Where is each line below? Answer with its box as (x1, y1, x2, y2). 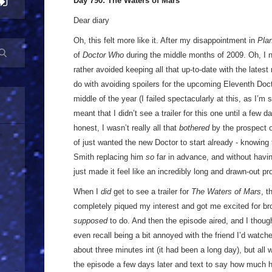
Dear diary (73, 16, 109, 25)
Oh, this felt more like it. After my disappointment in (73, 36, 257, 45)
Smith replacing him (73, 152, 146, 161)
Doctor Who (83, 50, 124, 59)
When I (73, 187, 101, 196)
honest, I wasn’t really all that (73, 123, 179, 132)
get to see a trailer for (111, 187, 191, 196)
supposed (73, 216, 107, 225)
